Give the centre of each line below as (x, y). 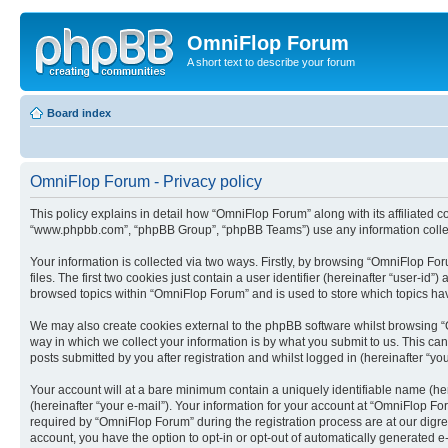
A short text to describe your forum (271, 62)
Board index (79, 112)
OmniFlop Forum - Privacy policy (146, 181)
